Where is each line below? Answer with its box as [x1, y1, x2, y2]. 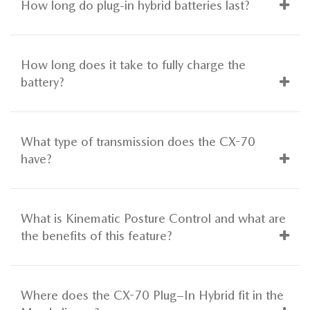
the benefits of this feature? [21, 228, 172, 243]
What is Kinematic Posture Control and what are [21, 210, 286, 226]
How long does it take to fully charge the [21, 57, 246, 72]
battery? [21, 74, 64, 89]
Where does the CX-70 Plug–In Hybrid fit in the [21, 287, 284, 302]
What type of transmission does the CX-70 [21, 134, 255, 149]
